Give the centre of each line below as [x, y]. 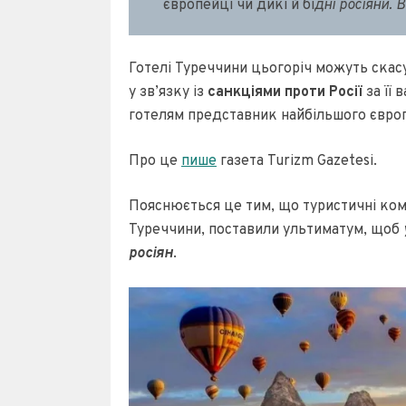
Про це [155, 162]
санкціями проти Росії [285, 93]
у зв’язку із [168, 93]
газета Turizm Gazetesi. [300, 162]
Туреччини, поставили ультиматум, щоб [266, 231]
